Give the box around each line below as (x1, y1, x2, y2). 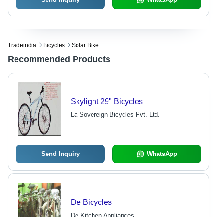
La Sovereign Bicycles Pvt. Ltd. (70, 111, 160, 119)
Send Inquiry (41, 150, 80, 158)
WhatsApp (146, 150, 177, 158)
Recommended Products (8, 54, 110, 64)
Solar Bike (72, 42, 99, 49)
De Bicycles (70, 198, 112, 207)
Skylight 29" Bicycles (70, 97, 143, 106)
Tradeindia (8, 42, 36, 49)
